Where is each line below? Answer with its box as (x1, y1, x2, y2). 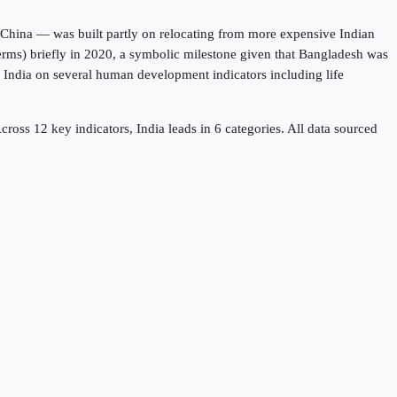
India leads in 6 (136, 121, 222, 136)
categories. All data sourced (222, 121, 378, 136)
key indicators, (48, 121, 136, 136)
